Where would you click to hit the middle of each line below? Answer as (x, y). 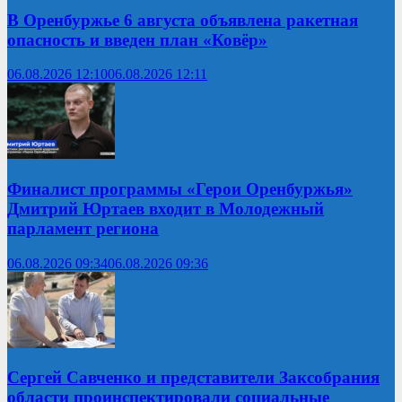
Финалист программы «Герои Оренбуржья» (180, 189)
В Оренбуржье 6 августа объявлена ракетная (183, 20)
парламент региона (83, 228)
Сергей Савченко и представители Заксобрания (193, 378)
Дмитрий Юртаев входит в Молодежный (166, 209)
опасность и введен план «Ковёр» (137, 39)
